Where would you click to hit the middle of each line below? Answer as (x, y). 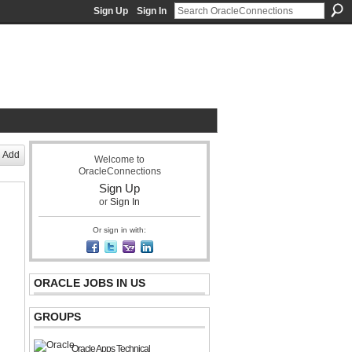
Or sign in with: (119, 230)
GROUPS (57, 317)
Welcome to (119, 159)
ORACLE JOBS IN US (90, 283)
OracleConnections (119, 171)
